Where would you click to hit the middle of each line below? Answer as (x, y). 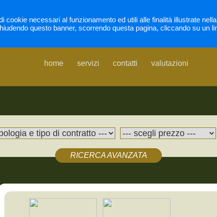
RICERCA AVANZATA (108, 155)
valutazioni (170, 63)
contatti (125, 63)
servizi (88, 63)
